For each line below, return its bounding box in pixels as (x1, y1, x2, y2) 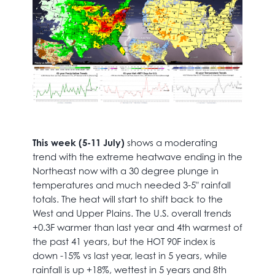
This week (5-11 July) (32, 136, 125, 149)
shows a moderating (124, 136, 217, 149)
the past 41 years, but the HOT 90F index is (32, 235, 215, 247)
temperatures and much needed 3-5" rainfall (32, 179, 231, 191)
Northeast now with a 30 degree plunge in (32, 165, 219, 177)
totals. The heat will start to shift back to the (32, 193, 223, 205)
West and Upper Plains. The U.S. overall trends (32, 207, 231, 219)
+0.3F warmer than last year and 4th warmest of (32, 221, 242, 233)
